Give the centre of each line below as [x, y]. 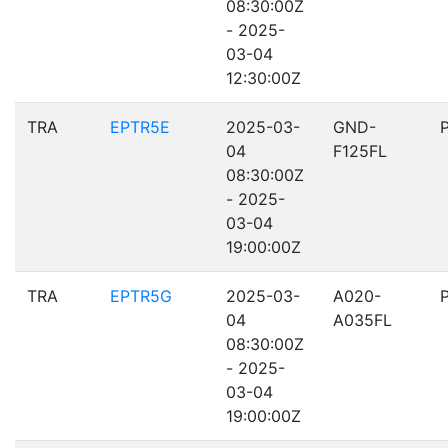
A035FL [362, 320]
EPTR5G [141, 296]
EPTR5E [140, 127]
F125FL [360, 151]
